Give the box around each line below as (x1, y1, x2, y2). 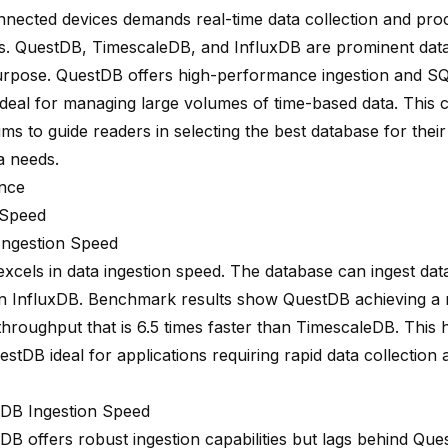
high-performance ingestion (178, 64, 389, 85)
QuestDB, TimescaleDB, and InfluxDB (15, 36, 301, 57)
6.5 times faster (137, 316, 252, 337)
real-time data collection (196, 8, 378, 29)
